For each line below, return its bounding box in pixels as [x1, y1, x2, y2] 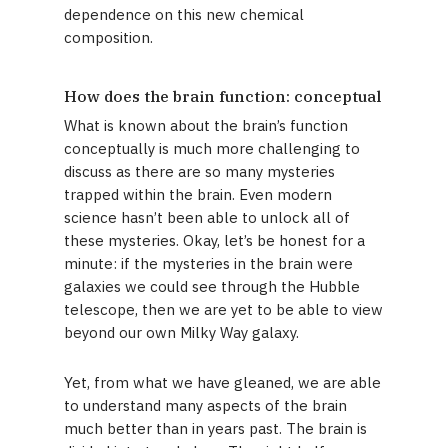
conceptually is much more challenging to [64, 139, 361, 158]
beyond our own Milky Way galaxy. [64, 323, 300, 342]
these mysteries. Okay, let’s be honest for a [64, 231, 366, 250]
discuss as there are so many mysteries [64, 162, 336, 181]
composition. [64, 28, 154, 47]
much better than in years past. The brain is [64, 419, 368, 438]
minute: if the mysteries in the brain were [64, 254, 354, 273]
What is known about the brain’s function [64, 116, 349, 135]
